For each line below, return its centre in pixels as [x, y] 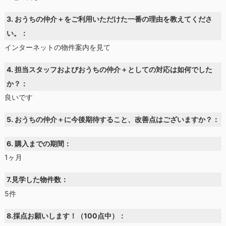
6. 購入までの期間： [39, 143]
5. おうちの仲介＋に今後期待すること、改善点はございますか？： [113, 119]
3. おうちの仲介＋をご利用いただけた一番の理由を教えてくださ [110, 19]
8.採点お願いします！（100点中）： [66, 215]
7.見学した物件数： [38, 180]
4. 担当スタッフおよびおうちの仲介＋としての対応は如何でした [110, 69]
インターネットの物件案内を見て [57, 47]
